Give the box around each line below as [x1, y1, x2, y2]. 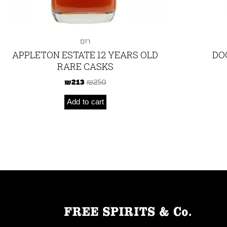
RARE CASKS [57, 60, 113, 72]
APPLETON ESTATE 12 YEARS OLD [12, 48, 158, 61]
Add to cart [66, 98, 104, 106]
